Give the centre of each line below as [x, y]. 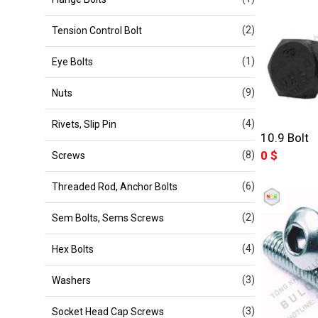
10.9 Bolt [284, 138]
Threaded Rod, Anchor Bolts [115, 186]
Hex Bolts [73, 249]
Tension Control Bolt [97, 30]
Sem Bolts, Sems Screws [108, 218]
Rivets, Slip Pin [84, 124]
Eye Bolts [72, 61]
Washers [71, 280]
